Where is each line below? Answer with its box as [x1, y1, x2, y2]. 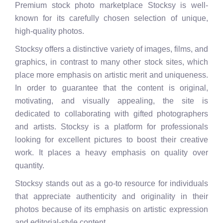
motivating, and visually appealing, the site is [15, 96, 208, 105]
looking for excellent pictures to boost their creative [15, 135, 208, 144]
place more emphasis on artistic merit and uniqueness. [15, 70, 208, 79]
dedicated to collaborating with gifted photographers [15, 109, 208, 118]
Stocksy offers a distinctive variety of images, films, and [15, 44, 208, 53]
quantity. [15, 161, 44, 170]
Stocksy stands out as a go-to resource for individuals [15, 179, 208, 188]
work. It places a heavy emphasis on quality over [15, 148, 208, 157]
